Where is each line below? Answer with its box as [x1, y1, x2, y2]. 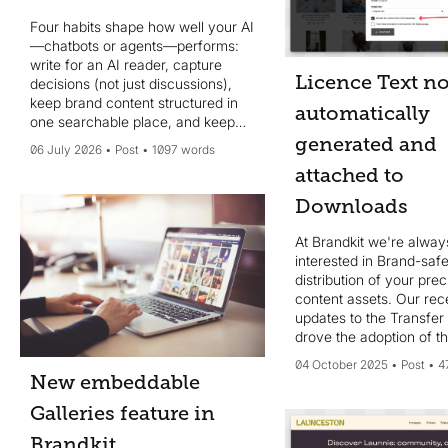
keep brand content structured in [30, 93, 238, 111]
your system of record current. [30, 131, 226, 149]
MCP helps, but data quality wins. [30, 150, 242, 168]
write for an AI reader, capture [30, 55, 222, 73]
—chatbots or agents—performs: [30, 36, 239, 54]
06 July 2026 [30, 141, 102, 157]
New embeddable [30, 370, 200, 394]
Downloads [294, 194, 408, 218]
